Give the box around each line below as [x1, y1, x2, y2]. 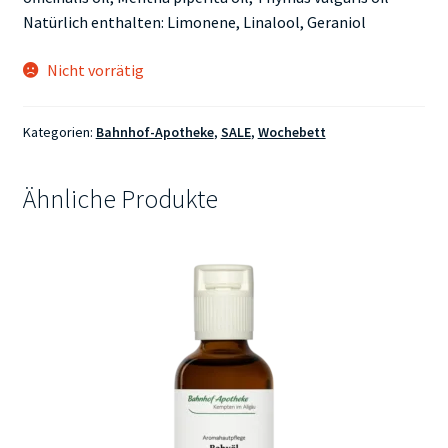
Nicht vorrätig [47, 59, 145, 80]
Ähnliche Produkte [22, 183, 218, 216]
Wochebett [257, 122, 326, 141]
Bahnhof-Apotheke [95, 122, 214, 141]
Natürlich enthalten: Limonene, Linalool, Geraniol [22, 12, 366, 33]
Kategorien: [22, 122, 96, 141]
